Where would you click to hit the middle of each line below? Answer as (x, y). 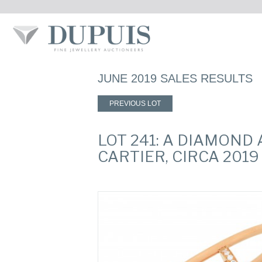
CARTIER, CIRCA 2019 (178, 156)
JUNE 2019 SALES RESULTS (175, 78)
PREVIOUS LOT (135, 104)
